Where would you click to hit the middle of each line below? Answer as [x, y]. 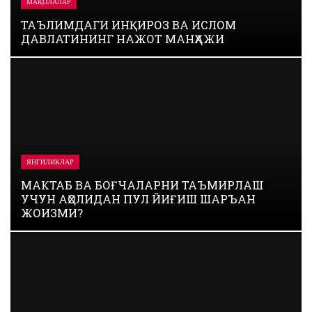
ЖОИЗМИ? [52, 213]
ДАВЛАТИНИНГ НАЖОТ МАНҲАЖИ [123, 39]
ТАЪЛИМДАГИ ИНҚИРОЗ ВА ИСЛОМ [128, 25]
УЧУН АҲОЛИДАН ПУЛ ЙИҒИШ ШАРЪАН [138, 199]
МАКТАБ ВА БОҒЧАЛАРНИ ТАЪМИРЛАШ [142, 185]
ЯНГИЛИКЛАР [50, 162]
